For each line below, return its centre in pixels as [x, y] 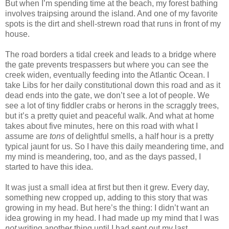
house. [17, 34]
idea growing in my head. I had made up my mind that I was [112, 218]
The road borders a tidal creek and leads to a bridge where [111, 55]
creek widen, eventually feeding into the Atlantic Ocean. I [107, 75]
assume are [27, 136]
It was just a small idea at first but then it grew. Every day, [107, 188]
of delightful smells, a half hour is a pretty [140, 136]
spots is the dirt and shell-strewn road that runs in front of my [113, 24]
